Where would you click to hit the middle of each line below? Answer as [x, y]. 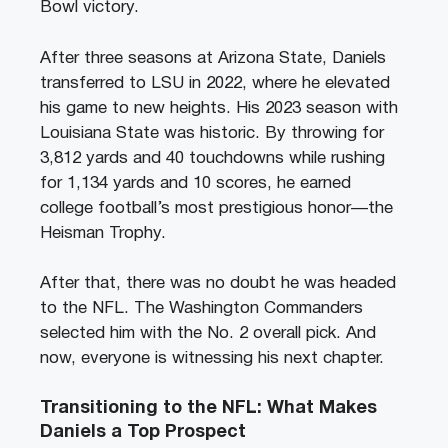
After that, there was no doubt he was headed [218, 284]
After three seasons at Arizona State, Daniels [213, 58]
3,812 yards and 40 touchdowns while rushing [212, 158]
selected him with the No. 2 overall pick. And [208, 334]
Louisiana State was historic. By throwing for [212, 133]
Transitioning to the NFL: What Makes [208, 408]
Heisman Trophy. [103, 233]
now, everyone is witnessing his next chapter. [212, 359]
